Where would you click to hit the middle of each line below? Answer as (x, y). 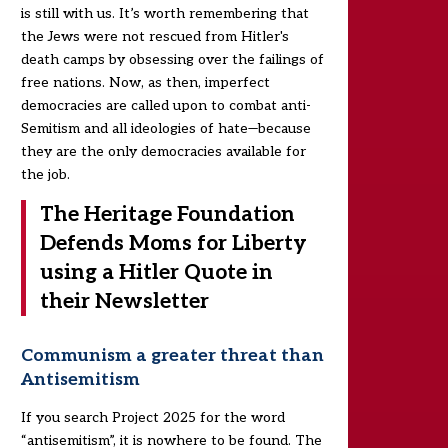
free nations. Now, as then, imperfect (145, 82)
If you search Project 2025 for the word (152, 417)
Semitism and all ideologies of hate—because (165, 128)
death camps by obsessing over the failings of (172, 59)
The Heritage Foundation (167, 214)
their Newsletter (124, 301)
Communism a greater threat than (172, 355)
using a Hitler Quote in (156, 272)
